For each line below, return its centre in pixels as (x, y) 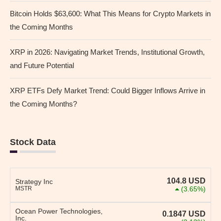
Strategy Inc (34, 182)
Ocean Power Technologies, (59, 211)
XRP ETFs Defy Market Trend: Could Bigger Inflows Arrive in (108, 91)
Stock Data (33, 142)
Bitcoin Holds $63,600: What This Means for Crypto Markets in (110, 14)
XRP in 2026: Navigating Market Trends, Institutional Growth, (107, 52)
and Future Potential (42, 66)
